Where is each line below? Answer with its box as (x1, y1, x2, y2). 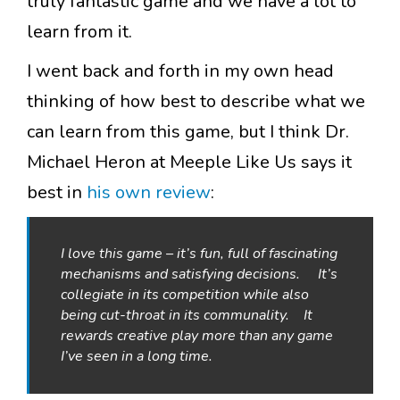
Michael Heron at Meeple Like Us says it (27, 150, 352, 175)
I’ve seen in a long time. (61, 346, 212, 367)
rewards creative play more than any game (61, 326, 333, 346)
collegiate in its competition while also (61, 285, 309, 305)
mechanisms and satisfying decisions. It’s (61, 264, 337, 285)
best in (27, 180, 87, 205)
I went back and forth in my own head (27, 59, 334, 84)
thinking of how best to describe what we (27, 89, 365, 114)
